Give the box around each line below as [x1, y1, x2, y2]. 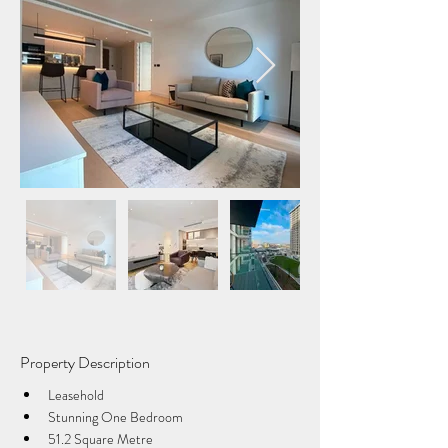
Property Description [20, 351, 150, 374]
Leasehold [48, 385, 104, 405]
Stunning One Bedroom [48, 407, 183, 427]
